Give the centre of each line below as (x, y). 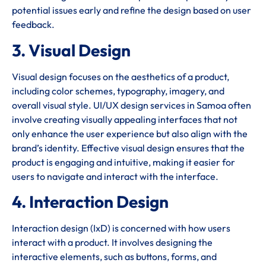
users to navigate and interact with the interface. (115, 176)
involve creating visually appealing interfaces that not (125, 119)
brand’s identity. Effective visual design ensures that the (128, 148)
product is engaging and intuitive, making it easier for (123, 162)
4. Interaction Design (90, 202)
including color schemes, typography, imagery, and (118, 91)
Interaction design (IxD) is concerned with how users (121, 228)
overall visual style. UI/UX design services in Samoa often (132, 105)
